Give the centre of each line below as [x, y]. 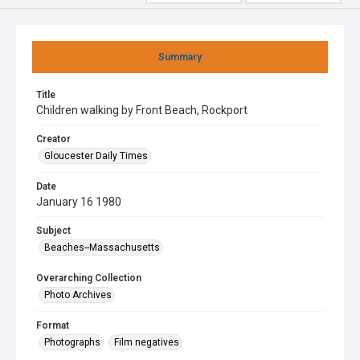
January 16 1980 [79, 202]
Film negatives [147, 342]
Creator [53, 139]
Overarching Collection [89, 278]
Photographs [72, 342]
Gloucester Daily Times [96, 156]
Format [53, 325]
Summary [180, 57]
